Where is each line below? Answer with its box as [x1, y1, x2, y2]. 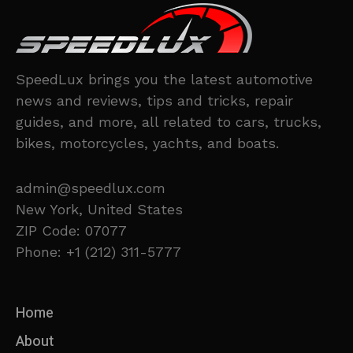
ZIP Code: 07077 [16, 222, 127, 240]
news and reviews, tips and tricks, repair [16, 92, 293, 110]
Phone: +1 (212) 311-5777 [16, 243, 181, 261]
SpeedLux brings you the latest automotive [16, 71, 313, 88]
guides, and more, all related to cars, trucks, [16, 113, 321, 131]
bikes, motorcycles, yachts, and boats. [16, 135, 279, 152]
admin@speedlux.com [16, 180, 165, 197]
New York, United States [16, 201, 183, 218]
